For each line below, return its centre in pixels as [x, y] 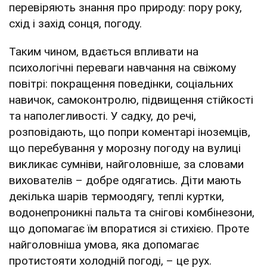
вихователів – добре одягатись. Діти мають [125, 180]
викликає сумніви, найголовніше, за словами [126, 164]
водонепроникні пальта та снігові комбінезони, [132, 212]
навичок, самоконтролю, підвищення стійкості [131, 100]
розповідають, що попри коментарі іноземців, [130, 132]
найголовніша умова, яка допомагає [104, 244]
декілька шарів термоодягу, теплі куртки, [117, 196]
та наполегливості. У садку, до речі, [103, 116]
